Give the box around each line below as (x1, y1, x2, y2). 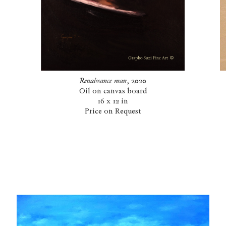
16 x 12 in (97, 96, 129, 106)
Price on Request (84, 106, 141, 116)
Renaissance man (79, 76, 127, 86)
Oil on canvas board (79, 86, 147, 96)
